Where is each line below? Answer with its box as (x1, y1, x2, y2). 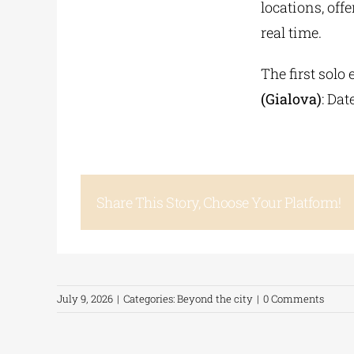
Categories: (123, 292, 177, 306)
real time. (260, 23, 322, 42)
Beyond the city (177, 292, 253, 306)
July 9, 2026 (57, 292, 113, 306)
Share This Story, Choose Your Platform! (96, 192, 341, 212)
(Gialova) (260, 89, 322, 108)
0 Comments (263, 292, 324, 306)
